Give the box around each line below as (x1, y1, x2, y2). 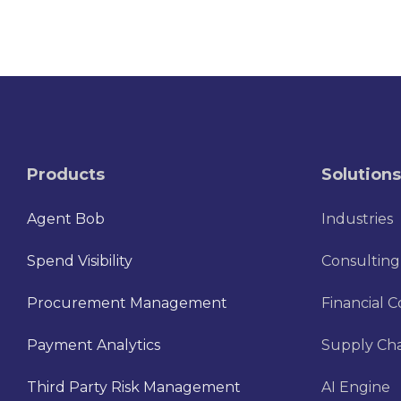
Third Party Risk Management (27, 379, 241, 397)
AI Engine (320, 379, 390, 397)
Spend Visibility (27, 252, 132, 270)
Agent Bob (27, 210, 105, 228)
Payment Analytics (27, 337, 160, 354)
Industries (320, 210, 393, 228)
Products (27, 165, 105, 185)
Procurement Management (27, 294, 227, 312)
